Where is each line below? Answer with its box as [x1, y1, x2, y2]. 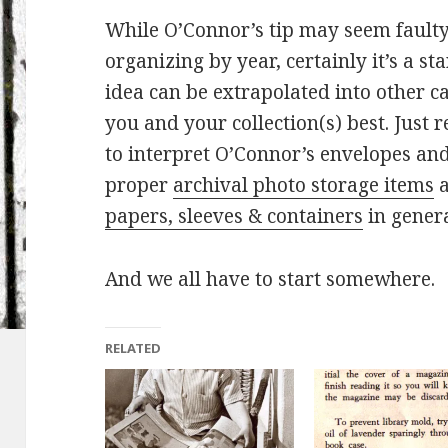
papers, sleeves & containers [105, 202, 364, 229]
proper [105, 171, 174, 198]
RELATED [105, 338, 162, 357]
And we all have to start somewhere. [105, 265, 436, 292]
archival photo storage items [173, 171, 435, 198]
